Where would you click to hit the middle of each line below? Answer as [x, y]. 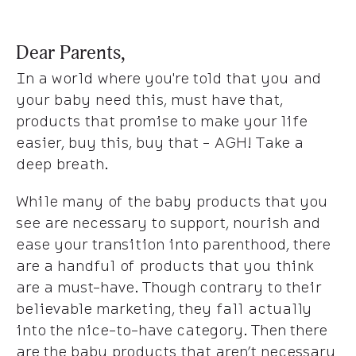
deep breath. [62, 164]
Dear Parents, [70, 53]
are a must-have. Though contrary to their [168, 287]
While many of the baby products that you [172, 201]
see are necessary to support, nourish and [168, 222]
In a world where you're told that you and [168, 78]
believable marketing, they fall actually [164, 308]
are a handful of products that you [146, 265]
